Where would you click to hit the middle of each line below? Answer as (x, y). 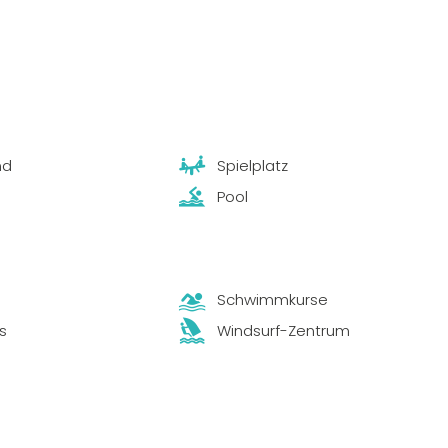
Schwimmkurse (272, 299)
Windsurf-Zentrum (283, 331)
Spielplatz (252, 166)
